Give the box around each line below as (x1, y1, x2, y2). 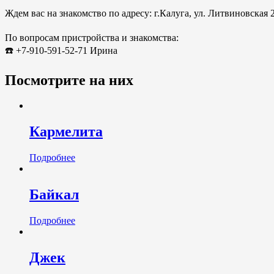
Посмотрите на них (5, 72, 133, 88)
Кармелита (29, 124, 103, 140)
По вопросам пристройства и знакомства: (5, 32, 179, 43)
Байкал (29, 187, 79, 203)
